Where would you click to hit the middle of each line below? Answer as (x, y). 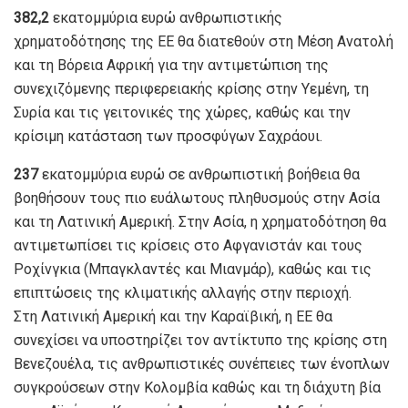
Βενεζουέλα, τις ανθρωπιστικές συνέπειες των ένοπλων (202, 363)
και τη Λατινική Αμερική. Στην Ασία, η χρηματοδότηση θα (200, 221)
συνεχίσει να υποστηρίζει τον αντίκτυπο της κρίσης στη (200, 340)
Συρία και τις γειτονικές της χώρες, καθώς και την (182, 112)
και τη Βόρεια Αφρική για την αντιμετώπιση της (171, 65)
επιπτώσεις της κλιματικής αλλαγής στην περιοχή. (183, 292)
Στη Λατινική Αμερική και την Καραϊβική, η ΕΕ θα (173, 316)
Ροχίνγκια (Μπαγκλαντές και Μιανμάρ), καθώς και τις (193, 269)
